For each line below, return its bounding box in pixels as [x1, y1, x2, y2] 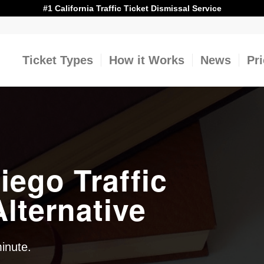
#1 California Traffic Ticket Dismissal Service [42, 4, 222, 13]
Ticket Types [22, 54, 94, 67]
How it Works [109, 54, 185, 67]
